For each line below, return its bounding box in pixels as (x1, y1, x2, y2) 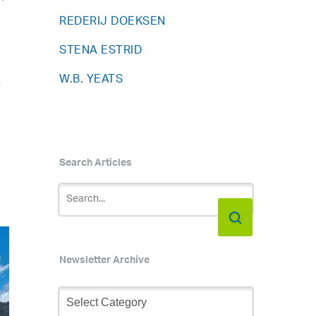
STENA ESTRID (59, 39, 142, 63)
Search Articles (59, 154, 133, 174)
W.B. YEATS (59, 68, 123, 92)
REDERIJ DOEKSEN (59, 11, 166, 34)
